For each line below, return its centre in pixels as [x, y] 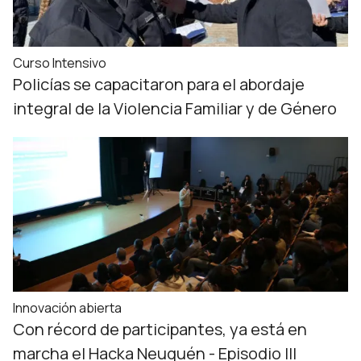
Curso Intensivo [60, 63]
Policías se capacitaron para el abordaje [159, 84]
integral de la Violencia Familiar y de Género [175, 108]
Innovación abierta [67, 308]
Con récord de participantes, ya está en [160, 329]
